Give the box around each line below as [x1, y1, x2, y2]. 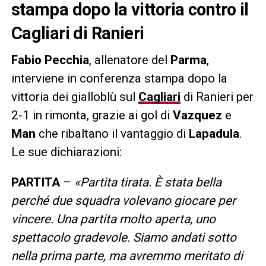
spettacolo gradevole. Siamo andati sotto [11, 230, 236, 245]
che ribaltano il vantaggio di [35, 126, 189, 141]
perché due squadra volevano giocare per [11, 193, 236, 208]
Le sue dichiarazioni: [11, 144, 122, 159]
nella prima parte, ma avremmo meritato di [11, 248, 243, 263]
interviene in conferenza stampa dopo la [11, 71, 227, 85]
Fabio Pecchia [11, 52, 89, 67]
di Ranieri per [180, 89, 254, 104]
